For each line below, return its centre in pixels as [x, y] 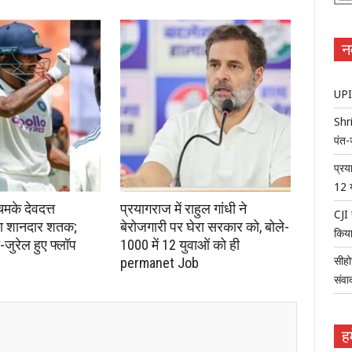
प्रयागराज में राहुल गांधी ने [183, 209]
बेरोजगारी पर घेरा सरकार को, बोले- [205, 227]
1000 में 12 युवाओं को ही [180, 245]
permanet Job [159, 263]
